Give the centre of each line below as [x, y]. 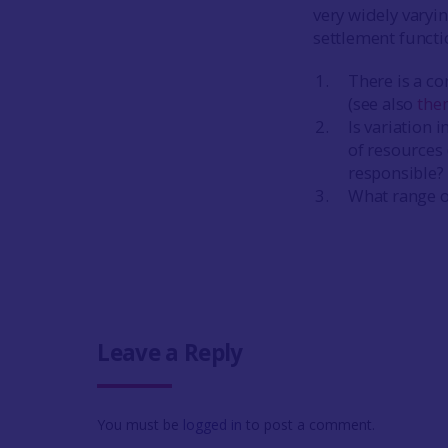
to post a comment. [309, 424]
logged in [213, 424]
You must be [140, 424]
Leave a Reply [170, 352]
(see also [382, 103]
